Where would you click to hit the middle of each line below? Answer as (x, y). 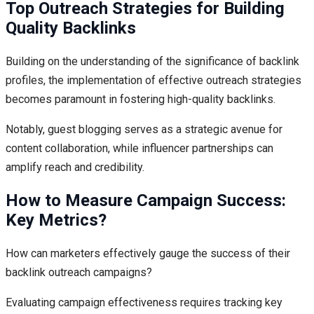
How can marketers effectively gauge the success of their (148, 254)
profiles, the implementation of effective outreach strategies (153, 81)
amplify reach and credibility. (75, 168)
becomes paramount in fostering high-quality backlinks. (141, 100)
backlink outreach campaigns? (79, 273)
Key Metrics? (56, 220)
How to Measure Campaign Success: (146, 201)
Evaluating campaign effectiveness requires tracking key (144, 303)
